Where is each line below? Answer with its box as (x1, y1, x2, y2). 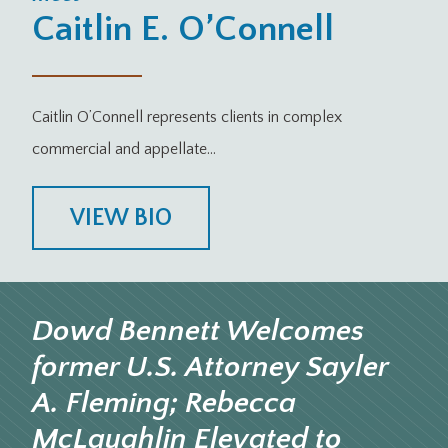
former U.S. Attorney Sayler (32, 351, 388, 385)
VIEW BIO (70, 205, 172, 232)
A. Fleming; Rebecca (32, 387, 296, 421)
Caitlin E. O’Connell (32, 9, 334, 50)
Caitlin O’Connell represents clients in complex (32, 108, 342, 127)
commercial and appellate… (32, 140, 216, 159)
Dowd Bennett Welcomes (32, 315, 364, 349)
